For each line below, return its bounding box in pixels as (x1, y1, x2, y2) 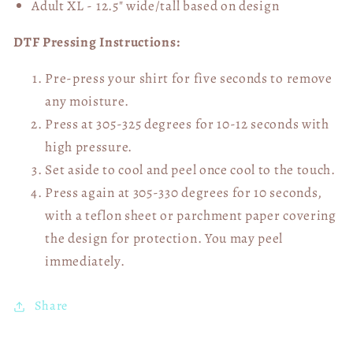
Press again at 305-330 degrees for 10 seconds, (45, 183, 322, 203)
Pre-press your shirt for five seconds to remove (45, 69, 333, 88)
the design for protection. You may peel (45, 229, 284, 248)
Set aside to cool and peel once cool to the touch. (45, 160, 339, 180)
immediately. (45, 251, 128, 271)
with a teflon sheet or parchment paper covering (45, 206, 336, 225)
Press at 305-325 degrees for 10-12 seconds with (45, 114, 329, 134)
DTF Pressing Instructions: (13, 32, 180, 51)
